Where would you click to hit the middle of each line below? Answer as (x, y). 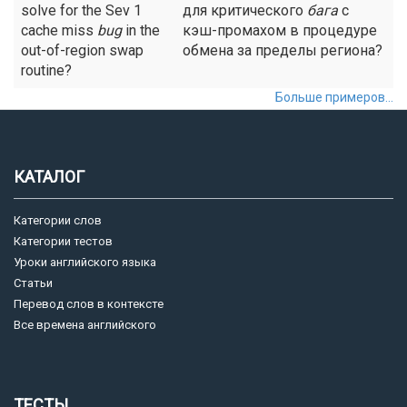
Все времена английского (85, 325)
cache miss (59, 30)
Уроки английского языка (85, 262)
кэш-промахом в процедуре (280, 30)
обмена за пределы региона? (283, 50)
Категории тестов (63, 241)
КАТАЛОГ (49, 177)
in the (141, 30)
